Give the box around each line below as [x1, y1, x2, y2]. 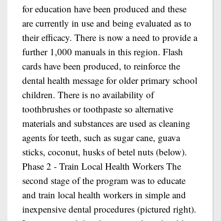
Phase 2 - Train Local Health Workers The [22, 160, 181, 172]
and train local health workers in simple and [22, 188, 186, 201]
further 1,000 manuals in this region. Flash [22, 45, 183, 58]
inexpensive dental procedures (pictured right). [22, 203, 196, 215]
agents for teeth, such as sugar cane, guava [22, 131, 180, 144]
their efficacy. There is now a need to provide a [22, 31, 197, 43]
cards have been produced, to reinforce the [22, 60, 180, 72]
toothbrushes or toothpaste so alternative [22, 103, 173, 115]
